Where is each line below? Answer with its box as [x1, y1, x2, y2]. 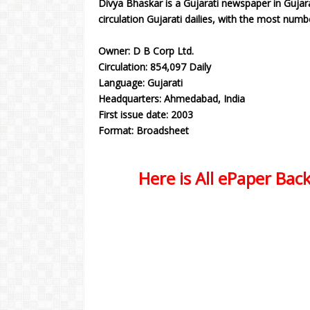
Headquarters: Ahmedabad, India [98, 92, 245, 106]
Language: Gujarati [98, 76, 183, 90]
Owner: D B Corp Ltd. [98, 44, 194, 58]
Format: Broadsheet [98, 124, 189, 138]
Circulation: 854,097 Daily [98, 60, 211, 74]
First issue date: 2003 [98, 108, 193, 122]
